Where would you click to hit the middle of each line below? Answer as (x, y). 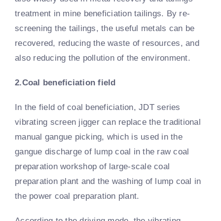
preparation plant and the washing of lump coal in (108, 181)
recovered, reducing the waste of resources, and (107, 43)
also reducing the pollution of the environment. (103, 58)
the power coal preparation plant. (77, 196)
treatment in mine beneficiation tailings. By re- (103, 13)
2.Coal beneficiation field (65, 82)
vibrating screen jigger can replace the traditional (108, 122)
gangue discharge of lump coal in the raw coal (102, 151)
